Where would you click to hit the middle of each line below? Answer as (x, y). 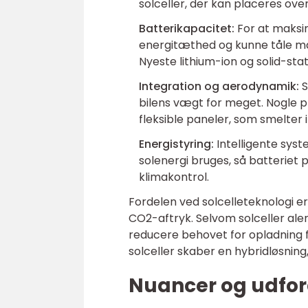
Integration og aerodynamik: (219, 86)
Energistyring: (176, 144)
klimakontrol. (174, 177)
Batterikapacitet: (187, 29)
